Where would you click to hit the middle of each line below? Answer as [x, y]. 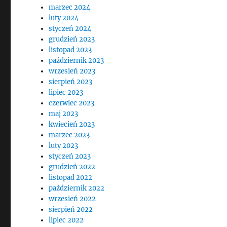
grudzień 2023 [72, 39]
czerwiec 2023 [72, 103]
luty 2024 [64, 18]
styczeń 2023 [70, 156]
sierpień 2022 [71, 210]
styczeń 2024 [70, 29]
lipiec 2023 [66, 92]
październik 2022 [77, 188]
